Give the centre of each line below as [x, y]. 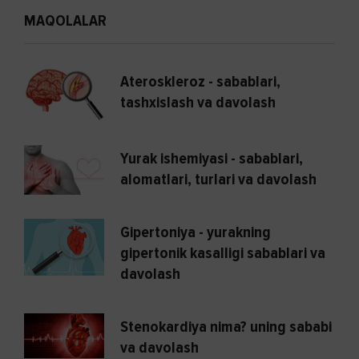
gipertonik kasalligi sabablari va [223, 254]
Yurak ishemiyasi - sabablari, [212, 158]
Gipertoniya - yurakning [196, 233]
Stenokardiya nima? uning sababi [226, 327]
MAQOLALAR [65, 20]
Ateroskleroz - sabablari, [200, 81]
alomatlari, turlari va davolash [218, 179]
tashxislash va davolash [198, 102]
